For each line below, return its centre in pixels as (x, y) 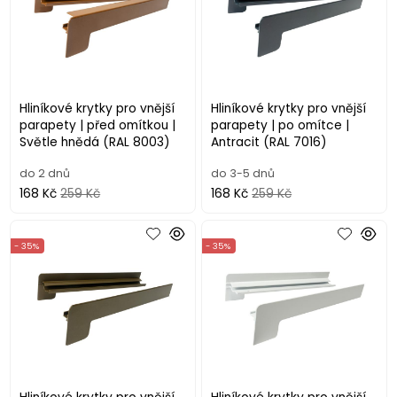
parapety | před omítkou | (98, 126)
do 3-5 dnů (243, 174)
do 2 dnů (45, 174)
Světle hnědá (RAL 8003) (95, 143)
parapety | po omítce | (280, 126)
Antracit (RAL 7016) (269, 143)
